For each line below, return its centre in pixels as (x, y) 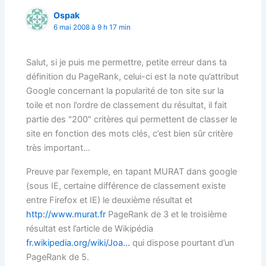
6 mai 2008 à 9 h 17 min (92, 28)
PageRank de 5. (58, 257)
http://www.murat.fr (66, 214)
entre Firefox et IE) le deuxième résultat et (110, 200)
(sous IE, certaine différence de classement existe (126, 186)
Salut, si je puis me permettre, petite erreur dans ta (127, 62)
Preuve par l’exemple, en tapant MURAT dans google (132, 171)
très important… (58, 148)
